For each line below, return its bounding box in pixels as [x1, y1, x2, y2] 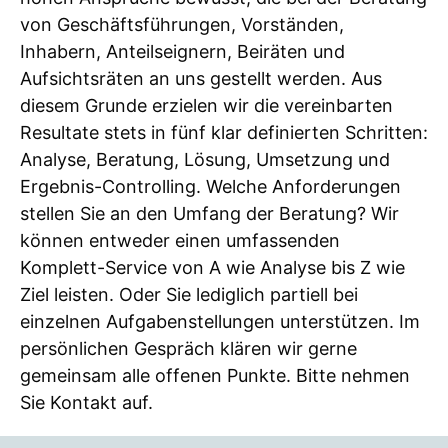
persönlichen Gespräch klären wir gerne [20, 338, 357, 360]
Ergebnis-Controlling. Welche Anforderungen [20, 176, 401, 198]
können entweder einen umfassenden [20, 230, 340, 252]
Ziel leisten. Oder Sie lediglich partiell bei [20, 284, 358, 306]
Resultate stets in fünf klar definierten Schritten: [20, 122, 428, 144]
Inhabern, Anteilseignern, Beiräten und [20, 41, 345, 63]
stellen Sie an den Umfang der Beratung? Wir [20, 203, 399, 225]
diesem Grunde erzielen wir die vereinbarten [20, 95, 393, 117]
